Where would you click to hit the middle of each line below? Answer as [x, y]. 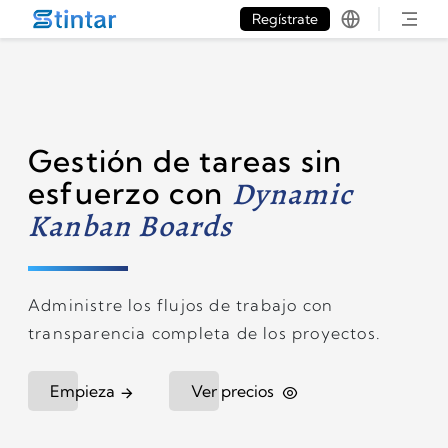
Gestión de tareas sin [185, 161]
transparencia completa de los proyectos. [205, 333]
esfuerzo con [130, 193]
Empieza [82, 391]
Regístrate [285, 19]
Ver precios [234, 391]
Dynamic [292, 194]
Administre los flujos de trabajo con [181, 305]
